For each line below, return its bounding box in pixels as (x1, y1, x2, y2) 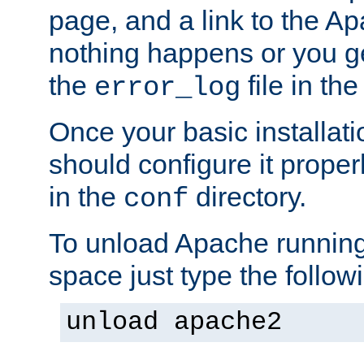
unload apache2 (66, 307, 282, 337)
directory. (188, 180, 306, 212)
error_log (94, 71, 240, 103)
